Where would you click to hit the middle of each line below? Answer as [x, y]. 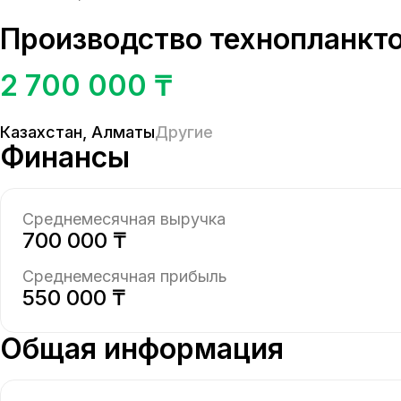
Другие [184, 132]
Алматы [123, 132]
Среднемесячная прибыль [125, 276]
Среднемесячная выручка [124, 219]
